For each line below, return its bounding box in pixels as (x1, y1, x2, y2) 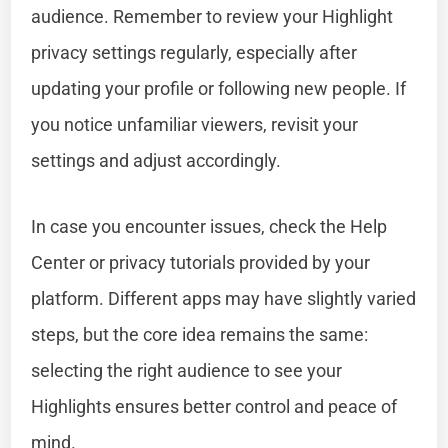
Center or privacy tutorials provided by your (31, 251, 371, 273)
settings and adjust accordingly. (31, 149, 282, 171)
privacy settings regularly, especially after (31, 41, 358, 63)
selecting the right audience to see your (31, 359, 343, 381)
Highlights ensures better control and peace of (31, 395, 398, 417)
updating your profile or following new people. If (31, 77, 407, 99)
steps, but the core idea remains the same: (31, 323, 369, 345)
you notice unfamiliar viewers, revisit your (31, 113, 359, 135)
